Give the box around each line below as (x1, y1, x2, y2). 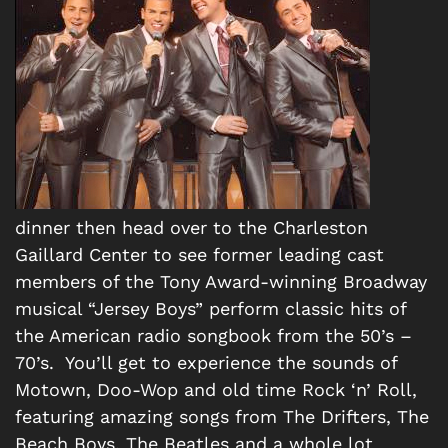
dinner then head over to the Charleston (15, 216, 368, 238)
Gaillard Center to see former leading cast (15, 243, 384, 265)
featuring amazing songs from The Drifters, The (15, 405, 429, 427)
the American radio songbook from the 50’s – (15, 324, 412, 346)
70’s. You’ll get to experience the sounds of (15, 351, 397, 373)
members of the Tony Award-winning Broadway (15, 270, 427, 292)
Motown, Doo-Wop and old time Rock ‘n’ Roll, (15, 378, 417, 400)
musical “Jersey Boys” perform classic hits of (15, 297, 406, 319)
